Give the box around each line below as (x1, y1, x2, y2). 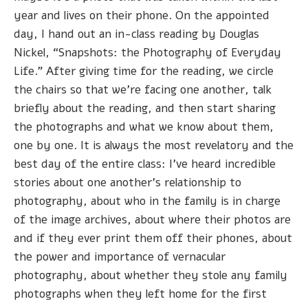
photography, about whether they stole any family (14, 267, 287, 283)
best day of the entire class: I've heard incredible (14, 155, 276, 172)
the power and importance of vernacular (14, 248, 225, 265)
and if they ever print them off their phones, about (14, 230, 292, 246)
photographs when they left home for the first (14, 285, 267, 302)
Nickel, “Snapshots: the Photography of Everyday (14, 44, 281, 60)
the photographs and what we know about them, (14, 118, 274, 135)
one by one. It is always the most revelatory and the (14, 137, 294, 153)
